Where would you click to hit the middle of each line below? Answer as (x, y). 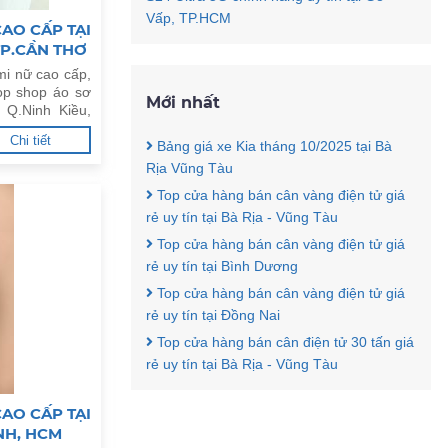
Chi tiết (31, 140)
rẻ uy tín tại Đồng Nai (213, 315)
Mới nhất (183, 102)
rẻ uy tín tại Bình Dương (222, 266)
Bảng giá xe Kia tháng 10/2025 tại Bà (272, 146)
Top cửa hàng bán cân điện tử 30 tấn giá (283, 342)
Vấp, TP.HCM (188, 18)
